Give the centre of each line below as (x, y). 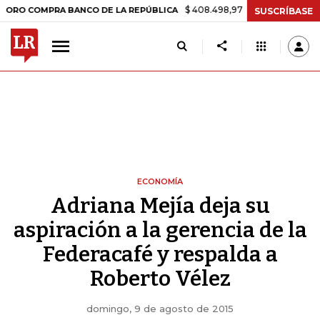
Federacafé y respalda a (160, 254)
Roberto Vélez (160, 279)
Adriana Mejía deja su (160, 206)
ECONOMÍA (160, 181)
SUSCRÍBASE (284, 11)
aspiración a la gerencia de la (160, 230)
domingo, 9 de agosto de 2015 (160, 309)
